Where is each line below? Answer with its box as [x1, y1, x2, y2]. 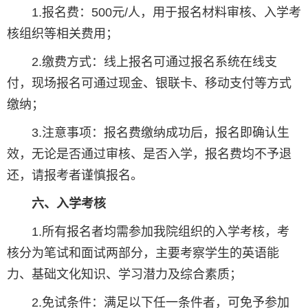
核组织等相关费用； [7, 27, 118, 41]
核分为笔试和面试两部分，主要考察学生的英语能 [7, 246, 279, 261]
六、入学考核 [32, 197, 106, 211]
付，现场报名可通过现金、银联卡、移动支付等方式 [7, 76, 291, 91]
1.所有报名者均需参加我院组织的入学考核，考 [7, 225, 289, 239]
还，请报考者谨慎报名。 [7, 168, 143, 183]
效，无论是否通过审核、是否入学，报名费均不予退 [7, 147, 291, 162]
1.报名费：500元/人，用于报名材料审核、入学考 [7, 5, 301, 20]
